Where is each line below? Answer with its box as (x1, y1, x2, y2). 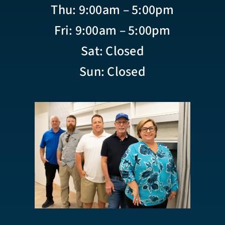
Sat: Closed (81, 41, 144, 60)
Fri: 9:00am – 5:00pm (54, 21, 171, 40)
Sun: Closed (79, 62, 146, 81)
